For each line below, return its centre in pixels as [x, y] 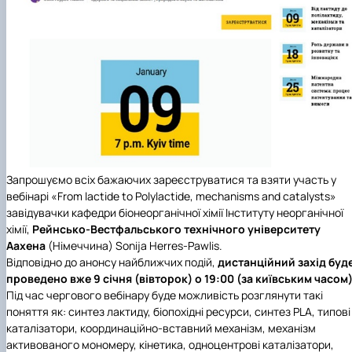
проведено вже [50, 279]
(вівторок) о [168, 279]
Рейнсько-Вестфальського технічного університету [176, 229]
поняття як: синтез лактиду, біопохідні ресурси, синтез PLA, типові [178, 312]
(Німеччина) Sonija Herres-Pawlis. [135, 246]
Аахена [27, 246]
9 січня [113, 279]
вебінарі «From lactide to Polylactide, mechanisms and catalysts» [171, 196]
